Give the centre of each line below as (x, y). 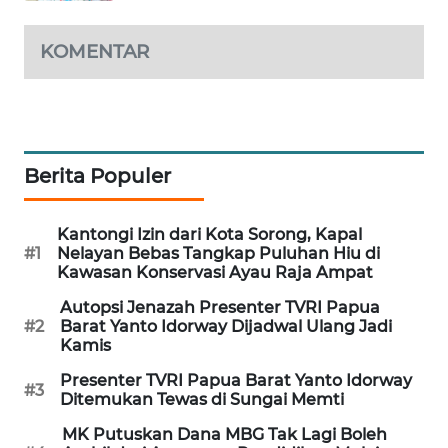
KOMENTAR (94, 52)
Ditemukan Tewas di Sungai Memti (202, 400)
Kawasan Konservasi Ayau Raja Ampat (215, 273)
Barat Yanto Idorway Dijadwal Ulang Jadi (226, 327)
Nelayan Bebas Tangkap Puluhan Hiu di (218, 254)
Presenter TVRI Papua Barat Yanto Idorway (236, 381)
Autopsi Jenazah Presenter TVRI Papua (220, 308)
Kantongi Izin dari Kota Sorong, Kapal (209, 235)
